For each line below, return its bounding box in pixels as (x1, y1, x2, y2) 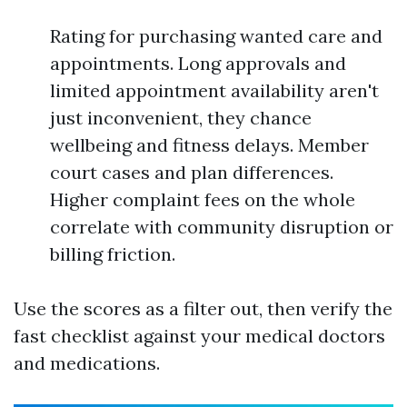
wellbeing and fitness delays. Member (50, 134, 369, 156)
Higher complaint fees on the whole (50, 188, 355, 211)
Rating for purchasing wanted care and (50, 25, 382, 47)
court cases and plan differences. (50, 161, 333, 184)
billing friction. (50, 243, 175, 265)
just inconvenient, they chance (50, 106, 312, 129)
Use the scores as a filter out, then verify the (14, 297, 392, 320)
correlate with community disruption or (50, 215, 393, 238)
